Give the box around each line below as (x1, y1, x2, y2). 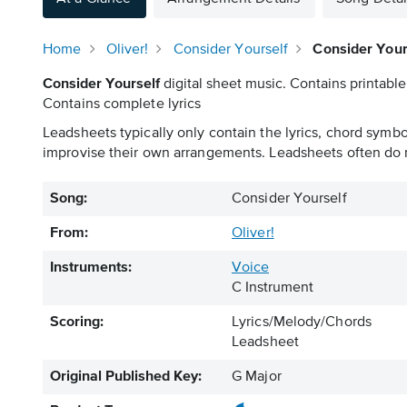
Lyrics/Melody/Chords (232, 315, 372, 330)
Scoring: (50, 315, 104, 330)
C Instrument (232, 281, 313, 295)
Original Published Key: (50, 370, 202, 384)
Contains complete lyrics (43, 97, 202, 112)
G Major (232, 370, 282, 384)
